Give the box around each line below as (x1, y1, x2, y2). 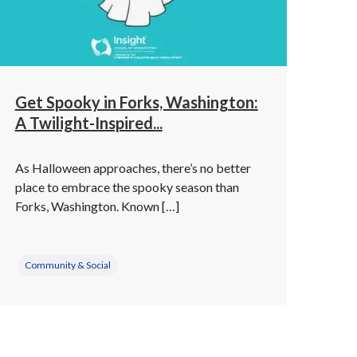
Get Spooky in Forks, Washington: (14, 92, 258, 112)
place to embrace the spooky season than (14, 179, 239, 194)
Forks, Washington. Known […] (14, 198, 179, 214)
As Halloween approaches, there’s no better (14, 160, 251, 175)
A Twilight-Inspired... (14, 113, 163, 132)
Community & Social (24, 259, 111, 271)
